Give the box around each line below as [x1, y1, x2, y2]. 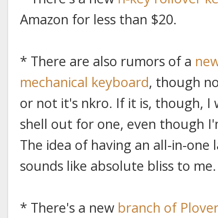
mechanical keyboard [20, 73, 149, 91]
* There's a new [20, 198, 118, 217]
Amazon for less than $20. [20, 10, 177, 28]
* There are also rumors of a [20, 52, 195, 70]
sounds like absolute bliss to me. [20, 156, 216, 175]
